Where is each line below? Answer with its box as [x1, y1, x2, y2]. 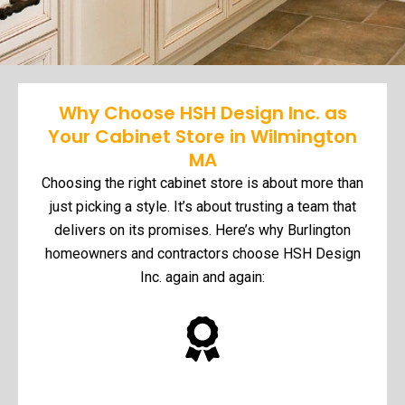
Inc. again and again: [140, 268, 265, 287]
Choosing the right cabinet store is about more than [42, 174, 363, 193]
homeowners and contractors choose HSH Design [44, 245, 361, 263]
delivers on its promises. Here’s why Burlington [54, 221, 351, 240]
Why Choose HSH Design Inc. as [58, 100, 347, 127]
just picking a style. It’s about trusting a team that [49, 198, 356, 216]
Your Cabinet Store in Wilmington [48, 124, 357, 150]
